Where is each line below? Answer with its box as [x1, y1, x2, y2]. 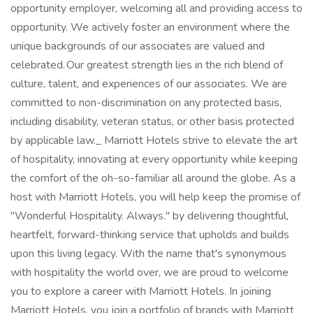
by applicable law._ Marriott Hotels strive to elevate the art [10, 133, 298, 148]
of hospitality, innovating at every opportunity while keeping [10, 152, 298, 167]
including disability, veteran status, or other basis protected [10, 114, 294, 129]
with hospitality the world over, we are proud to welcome [10, 265, 289, 280]
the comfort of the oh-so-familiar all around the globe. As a [10, 170, 296, 186]
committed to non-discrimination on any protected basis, [10, 95, 282, 110]
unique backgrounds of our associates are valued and [10, 38, 265, 54]
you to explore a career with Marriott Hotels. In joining [10, 284, 271, 299]
